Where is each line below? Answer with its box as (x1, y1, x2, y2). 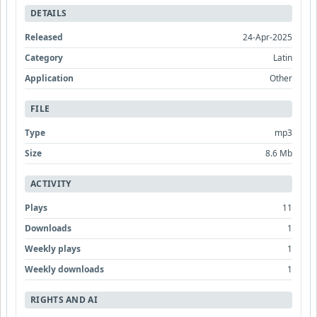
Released (25, 31, 63, 44)
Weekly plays (25, 243, 81, 255)
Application (25, 72, 74, 85)
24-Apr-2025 (243, 31, 292, 44)
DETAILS (30, 7, 67, 20)
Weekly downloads (25, 263, 104, 276)
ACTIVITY (30, 178, 71, 190)
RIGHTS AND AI (30, 294, 98, 306)
